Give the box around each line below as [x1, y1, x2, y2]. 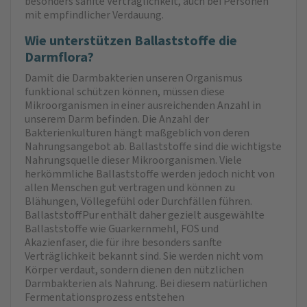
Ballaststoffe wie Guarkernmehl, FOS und [25, 221, 219, 236]
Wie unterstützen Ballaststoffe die [25, 31, 237, 50]
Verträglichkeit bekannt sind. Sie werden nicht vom [25, 248, 263, 263]
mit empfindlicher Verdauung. [25, 7, 164, 22]
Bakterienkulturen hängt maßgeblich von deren [25, 125, 249, 140]
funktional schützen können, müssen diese [25, 84, 225, 99]
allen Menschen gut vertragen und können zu [25, 180, 235, 195]
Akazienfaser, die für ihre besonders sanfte [25, 234, 222, 249]
